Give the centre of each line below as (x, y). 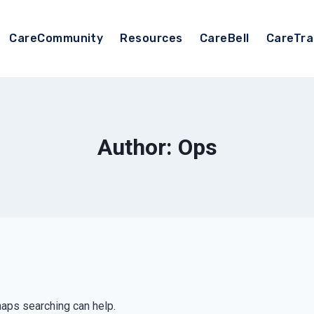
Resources (151, 38)
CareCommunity (56, 38)
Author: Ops (157, 147)
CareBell (224, 38)
